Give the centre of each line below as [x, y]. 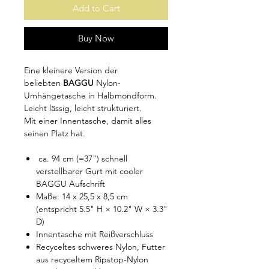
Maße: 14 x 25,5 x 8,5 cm [82, 196]
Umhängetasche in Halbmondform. [90, 95]
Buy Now [96, 38]
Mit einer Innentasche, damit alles [88, 121]
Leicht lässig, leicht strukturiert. [83, 108]
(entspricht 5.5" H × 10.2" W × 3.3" [102, 209]
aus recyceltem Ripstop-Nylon [92, 259]
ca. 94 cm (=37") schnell [82, 159]
